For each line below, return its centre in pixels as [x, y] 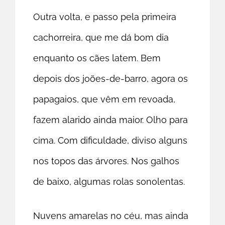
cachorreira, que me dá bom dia [101, 38]
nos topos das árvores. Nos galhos [106, 161]
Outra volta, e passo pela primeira [105, 17]
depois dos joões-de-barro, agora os [111, 79]
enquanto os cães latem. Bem [97, 58]
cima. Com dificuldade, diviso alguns [110, 141]
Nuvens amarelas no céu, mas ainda [111, 216]
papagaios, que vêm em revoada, [104, 99]
